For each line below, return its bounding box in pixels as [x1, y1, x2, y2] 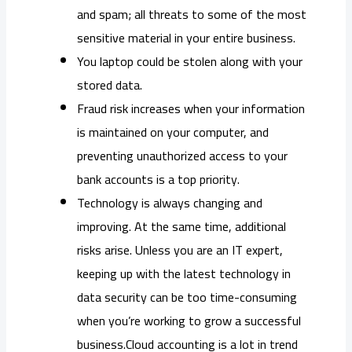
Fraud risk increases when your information [77, 97, 305, 121]
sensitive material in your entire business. [77, 26, 295, 50]
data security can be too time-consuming [77, 285, 297, 310]
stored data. [77, 73, 142, 97]
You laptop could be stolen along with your [77, 49, 302, 74]
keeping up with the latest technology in [77, 262, 291, 286]
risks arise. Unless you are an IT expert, [77, 238, 283, 262]
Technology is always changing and [77, 191, 262, 215]
